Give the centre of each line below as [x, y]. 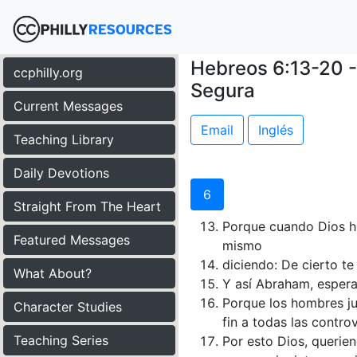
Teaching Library [64, 139]
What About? [53, 273]
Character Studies [68, 307]
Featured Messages [72, 240]
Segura [223, 90]
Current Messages [68, 106]
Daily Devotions [61, 173]
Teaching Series [61, 340]
